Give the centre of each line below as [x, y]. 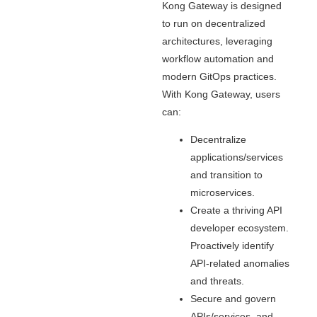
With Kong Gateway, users [221, 94]
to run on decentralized [213, 23]
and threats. [217, 281]
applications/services [236, 157]
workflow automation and [218, 58]
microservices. [222, 193]
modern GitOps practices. [219, 76]
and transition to [226, 175]
